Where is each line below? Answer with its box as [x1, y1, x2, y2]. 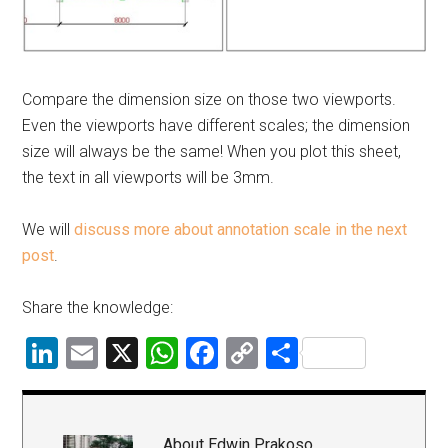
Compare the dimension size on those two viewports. [22, 90, 397, 110]
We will [22, 220, 75, 240]
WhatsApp [178, 334, 323, 373]
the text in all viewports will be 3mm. [22, 168, 275, 188]
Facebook [218, 334, 352, 373]
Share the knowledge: [22, 298, 174, 318]
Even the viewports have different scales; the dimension [22, 116, 411, 136]
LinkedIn [58, 334, 176, 373]
